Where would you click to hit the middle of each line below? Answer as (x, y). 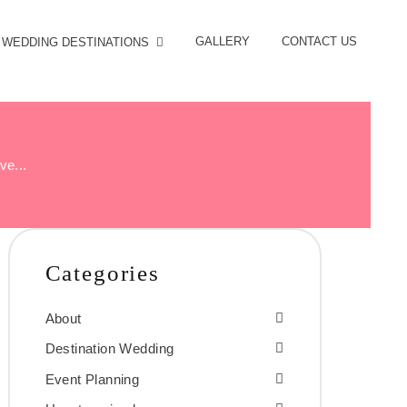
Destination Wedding (109, 349)
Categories (102, 273)
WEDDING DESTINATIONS (76, 42)
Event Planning (92, 379)
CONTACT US (319, 41)
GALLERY (223, 41)
